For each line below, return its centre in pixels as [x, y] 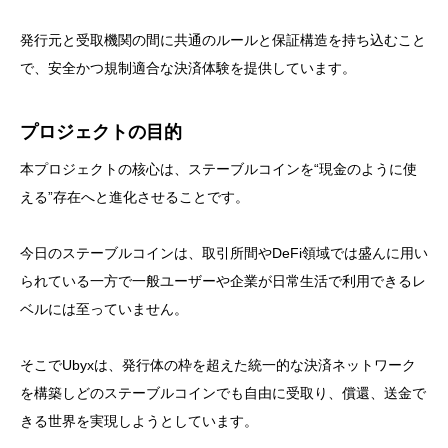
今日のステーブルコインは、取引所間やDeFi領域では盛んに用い [224, 252]
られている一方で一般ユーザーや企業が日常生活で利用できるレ [223, 280]
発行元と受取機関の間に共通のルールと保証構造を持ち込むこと [223, 39]
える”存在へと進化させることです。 [134, 196]
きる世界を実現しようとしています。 [139, 420]
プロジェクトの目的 [101, 131]
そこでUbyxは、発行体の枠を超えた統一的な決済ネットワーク [218, 364]
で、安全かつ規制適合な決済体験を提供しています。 [188, 67]
